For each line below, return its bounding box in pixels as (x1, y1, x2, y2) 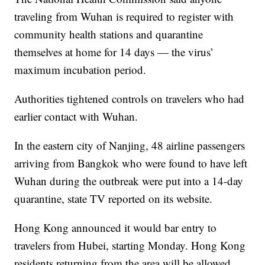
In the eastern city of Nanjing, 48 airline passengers (14, 138, 245, 153)
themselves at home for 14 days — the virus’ (14, 44, 214, 60)
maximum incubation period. (14, 62, 147, 77)
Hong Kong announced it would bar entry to (14, 220, 217, 235)
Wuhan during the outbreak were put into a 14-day (14, 173, 244, 189)
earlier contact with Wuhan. (14, 109, 138, 124)
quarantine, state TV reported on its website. (14, 191, 213, 206)
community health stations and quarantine (14, 27, 203, 42)
